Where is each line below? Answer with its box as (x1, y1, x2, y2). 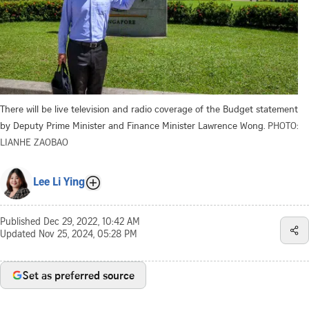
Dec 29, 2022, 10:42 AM (43, 217, 140, 228)
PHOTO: (268, 118, 299, 132)
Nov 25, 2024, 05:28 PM (39, 230, 137, 240)
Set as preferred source (23, 267, 134, 283)
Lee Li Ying (33, 177, 85, 188)
